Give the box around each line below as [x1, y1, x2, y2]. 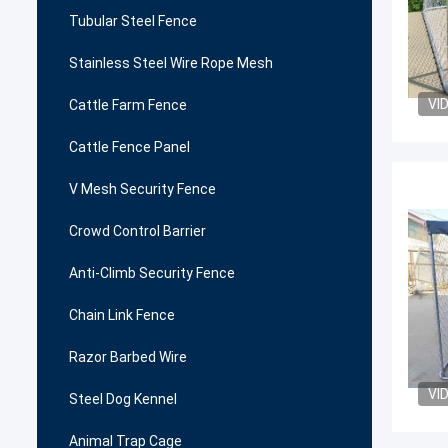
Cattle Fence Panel [69, 139, 190, 155]
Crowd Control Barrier [69, 223, 206, 239]
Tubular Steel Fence [69, 13, 197, 29]
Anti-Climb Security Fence [69, 265, 235, 281]
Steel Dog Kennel [69, 391, 177, 407]
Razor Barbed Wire [69, 349, 187, 365]
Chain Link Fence [69, 307, 175, 323]
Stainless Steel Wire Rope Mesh [69, 55, 273, 71]
